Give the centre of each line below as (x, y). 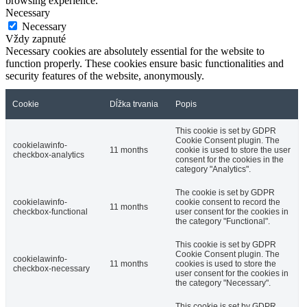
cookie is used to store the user (233, 150)
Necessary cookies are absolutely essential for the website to (135, 51)
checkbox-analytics (49, 155)
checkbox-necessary (51, 269)
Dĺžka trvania (134, 105)
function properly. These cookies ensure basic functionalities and (145, 64)
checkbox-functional (50, 212)
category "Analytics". (213, 170)
